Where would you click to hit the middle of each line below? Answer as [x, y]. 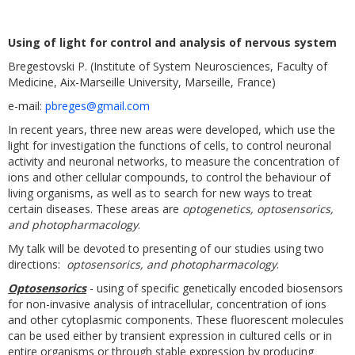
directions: [36, 264]
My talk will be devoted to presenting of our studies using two [166, 248]
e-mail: [27, 106]
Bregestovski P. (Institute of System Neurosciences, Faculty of [168, 66]
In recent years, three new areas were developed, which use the [172, 130]
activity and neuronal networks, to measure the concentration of [174, 161]
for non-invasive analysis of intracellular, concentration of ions [167, 304]
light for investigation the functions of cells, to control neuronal [170, 145]
